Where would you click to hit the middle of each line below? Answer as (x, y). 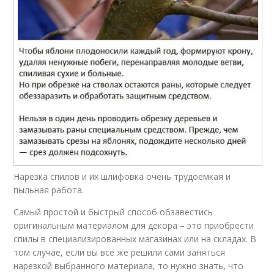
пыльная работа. (49, 190)
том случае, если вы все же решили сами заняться (120, 253)
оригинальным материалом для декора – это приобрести (134, 226)
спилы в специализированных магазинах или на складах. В (135, 239)
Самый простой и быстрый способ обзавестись (113, 212)
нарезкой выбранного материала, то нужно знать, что (129, 266)
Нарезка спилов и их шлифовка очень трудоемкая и (122, 177)
